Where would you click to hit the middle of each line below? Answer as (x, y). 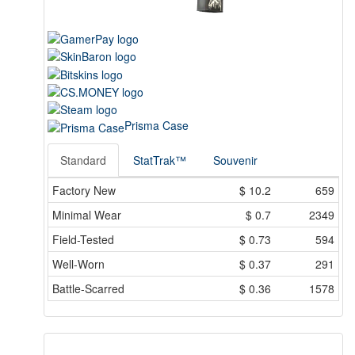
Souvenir (235, 160)
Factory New (84, 190)
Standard (83, 160)
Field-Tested (83, 239)
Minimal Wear (87, 214)
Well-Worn (78, 263)
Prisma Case (157, 126)
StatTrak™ (160, 160)
